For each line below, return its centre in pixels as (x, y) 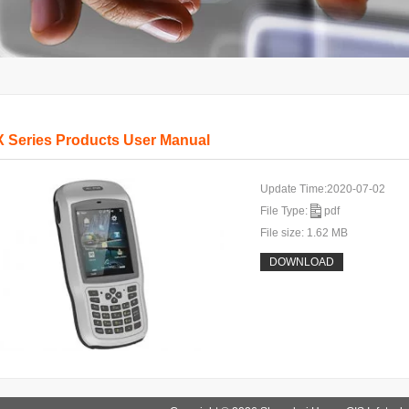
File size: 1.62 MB (304, 232)
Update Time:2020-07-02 (323, 189)
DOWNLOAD (302, 262)
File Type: (285, 210)
